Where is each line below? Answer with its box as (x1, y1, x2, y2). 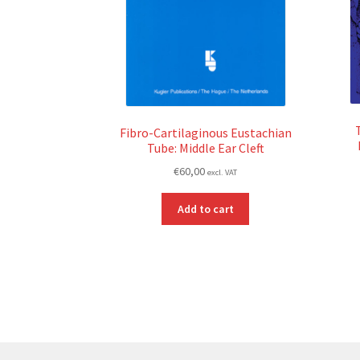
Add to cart (177, 202, 234, 217)
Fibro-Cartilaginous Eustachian (119, 124, 292, 141)
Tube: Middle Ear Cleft (146, 139, 264, 156)
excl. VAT (207, 167, 238, 178)
